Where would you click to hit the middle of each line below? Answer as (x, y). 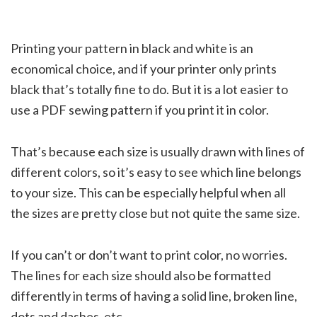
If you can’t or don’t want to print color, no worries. (149, 254)
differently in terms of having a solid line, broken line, (154, 295)
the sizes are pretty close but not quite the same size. (155, 213)
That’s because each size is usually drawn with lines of (158, 151)
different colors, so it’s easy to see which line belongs (156, 172)
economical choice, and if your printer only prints (144, 68)
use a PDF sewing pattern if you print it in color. (140, 109)
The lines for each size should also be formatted (141, 275)
